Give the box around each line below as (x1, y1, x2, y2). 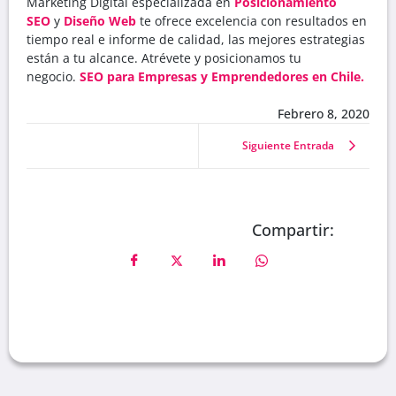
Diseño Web (64, 11, 136, 29)
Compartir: (252, 218, 334, 240)
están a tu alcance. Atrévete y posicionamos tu (27, 49, 301, 66)
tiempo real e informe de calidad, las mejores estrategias (27, 30, 365, 48)
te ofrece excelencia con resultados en (136, 11, 367, 29)
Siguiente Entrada (242, 137, 334, 153)
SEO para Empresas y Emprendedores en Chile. (80, 67, 364, 85)
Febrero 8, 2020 (278, 104, 369, 122)
